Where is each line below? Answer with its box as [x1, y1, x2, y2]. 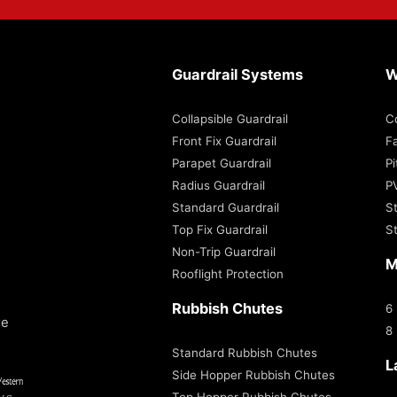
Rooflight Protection [172, 266, 284, 281]
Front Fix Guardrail [172, 133, 276, 148]
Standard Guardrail [172, 199, 279, 214]
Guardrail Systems [172, 66, 303, 84]
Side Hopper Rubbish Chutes [172, 367, 335, 382]
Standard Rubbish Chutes [172, 345, 317, 360]
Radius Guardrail [172, 177, 265, 192]
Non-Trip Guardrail [172, 244, 276, 259]
